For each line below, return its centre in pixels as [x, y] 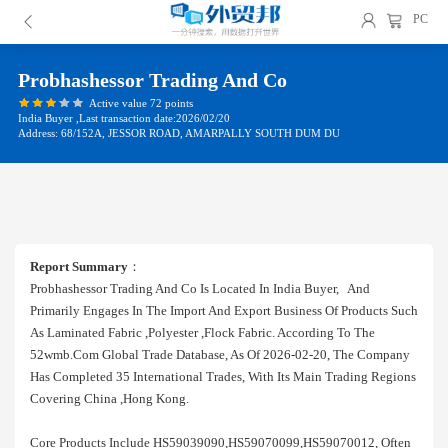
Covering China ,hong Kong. [109, 398]
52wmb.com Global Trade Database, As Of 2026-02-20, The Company [220, 354]
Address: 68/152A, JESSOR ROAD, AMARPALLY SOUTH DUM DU [179, 133]
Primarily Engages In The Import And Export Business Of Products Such [224, 310]
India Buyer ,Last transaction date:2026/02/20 [124, 117]
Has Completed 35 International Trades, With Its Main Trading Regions [223, 376]
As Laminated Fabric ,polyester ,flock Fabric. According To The [202, 332]
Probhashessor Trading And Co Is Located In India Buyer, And [200, 288]
